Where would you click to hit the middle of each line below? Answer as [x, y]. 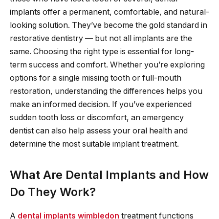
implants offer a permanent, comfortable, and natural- [109, 12]
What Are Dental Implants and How [109, 175]
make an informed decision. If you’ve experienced [101, 104]
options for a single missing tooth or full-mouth [96, 78]
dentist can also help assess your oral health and [99, 131]
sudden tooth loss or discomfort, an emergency [97, 117]
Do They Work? [53, 192]
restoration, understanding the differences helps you [106, 91]
